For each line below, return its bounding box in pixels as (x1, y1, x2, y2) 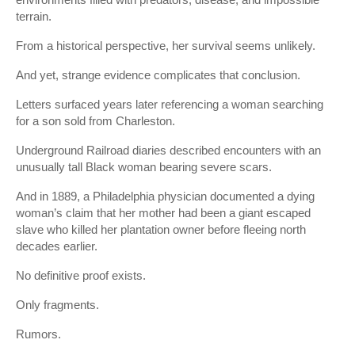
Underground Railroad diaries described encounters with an (16, 143, 321, 157)
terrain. (16, 10, 52, 23)
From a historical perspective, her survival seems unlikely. (16, 39, 315, 52)
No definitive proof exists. (16, 269, 146, 282)
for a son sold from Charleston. (16, 114, 175, 128)
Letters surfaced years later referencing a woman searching (16, 97, 323, 111)
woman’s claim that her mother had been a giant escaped (16, 206, 311, 219)
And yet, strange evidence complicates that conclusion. (16, 68, 300, 82)
